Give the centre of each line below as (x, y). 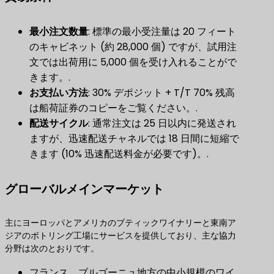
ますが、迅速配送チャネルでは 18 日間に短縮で (134, 138)
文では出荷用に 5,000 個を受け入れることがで (133, 62)
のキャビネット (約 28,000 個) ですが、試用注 (133, 46)
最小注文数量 (59, 31)
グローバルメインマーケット (84, 189)
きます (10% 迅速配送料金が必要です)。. (119, 154)
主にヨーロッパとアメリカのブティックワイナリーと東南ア (120, 222)
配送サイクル (59, 123)
